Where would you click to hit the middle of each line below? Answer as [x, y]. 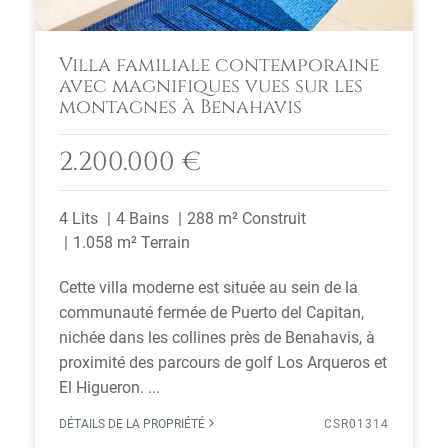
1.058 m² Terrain [131, 242]
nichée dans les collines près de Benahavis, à [217, 337]
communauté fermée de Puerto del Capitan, [211, 312]
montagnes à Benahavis [180, 107]
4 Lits [78, 218]
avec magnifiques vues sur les [211, 86]
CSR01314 [356, 424]
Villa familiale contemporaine [219, 65]
